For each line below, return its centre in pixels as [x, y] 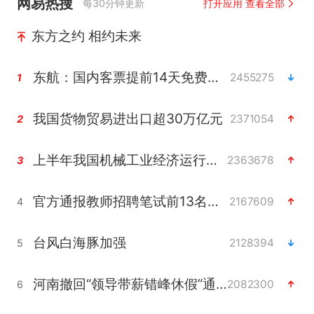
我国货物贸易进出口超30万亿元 [128, 119]
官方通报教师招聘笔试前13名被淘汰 [213, 202]
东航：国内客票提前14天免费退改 [213, 77]
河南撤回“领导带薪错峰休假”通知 [221, 284]
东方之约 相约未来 [86, 36]
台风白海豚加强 [79, 243]
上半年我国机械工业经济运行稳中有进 [211, 160]
